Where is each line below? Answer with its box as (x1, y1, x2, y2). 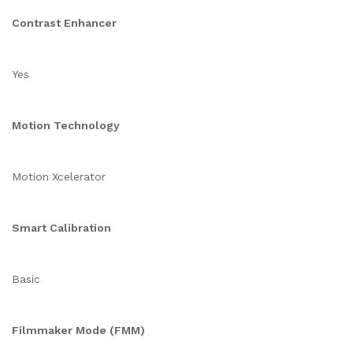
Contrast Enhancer (12, 17, 117, 29)
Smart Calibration (12, 221, 111, 234)
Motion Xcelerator (12, 170, 106, 183)
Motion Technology (12, 119, 120, 132)
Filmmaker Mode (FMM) (12, 324, 145, 336)
